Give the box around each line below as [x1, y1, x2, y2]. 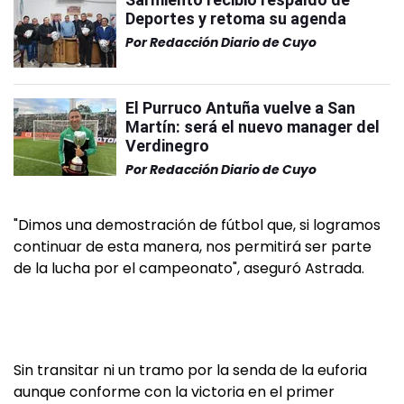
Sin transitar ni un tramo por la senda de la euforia [14, 360, 367, 381]
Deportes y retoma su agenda [125, 9, 346, 28]
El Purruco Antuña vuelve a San [125, 98, 355, 117]
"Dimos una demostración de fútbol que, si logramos [14, 215, 381, 235]
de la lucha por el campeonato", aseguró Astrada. [14, 258, 364, 279]
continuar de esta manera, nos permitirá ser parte [14, 236, 372, 257]
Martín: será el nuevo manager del [125, 117, 380, 136]
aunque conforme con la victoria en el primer [14, 381, 335, 402]
